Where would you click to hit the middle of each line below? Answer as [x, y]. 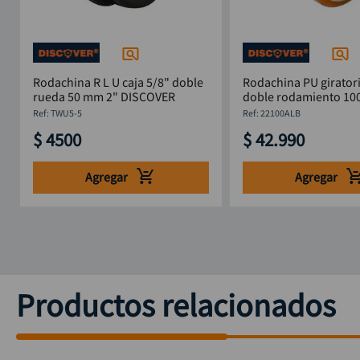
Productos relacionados [176, 305]
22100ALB [280, 113]
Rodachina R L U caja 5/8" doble [118, 82]
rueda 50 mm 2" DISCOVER [147, 96]
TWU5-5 [66, 113]
